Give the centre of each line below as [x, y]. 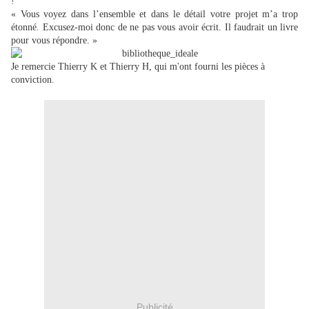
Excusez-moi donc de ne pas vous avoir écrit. [132, 28]
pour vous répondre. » [54, 41]
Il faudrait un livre [261, 28]
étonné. [25, 28]
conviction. [33, 80]
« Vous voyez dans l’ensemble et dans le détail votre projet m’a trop [154, 14]
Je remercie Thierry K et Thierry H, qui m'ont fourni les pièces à [138, 67]
